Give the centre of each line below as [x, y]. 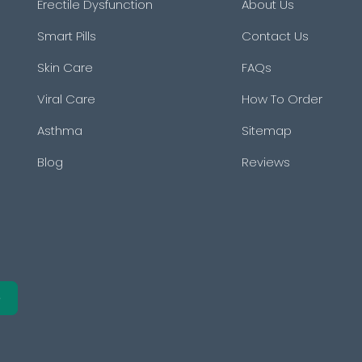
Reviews [266, 162]
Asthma [60, 130]
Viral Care [66, 99]
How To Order [282, 99]
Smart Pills [67, 36]
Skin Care [65, 67]
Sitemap [267, 130]
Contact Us [276, 36]
